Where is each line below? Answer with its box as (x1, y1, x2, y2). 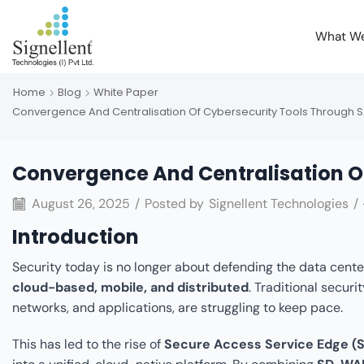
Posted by (145, 195, 204, 213)
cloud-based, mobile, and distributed (12, 278, 249, 296)
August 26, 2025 (28, 195, 130, 213)
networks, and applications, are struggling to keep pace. (12, 298, 343, 316)
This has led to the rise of (12, 335, 164, 353)
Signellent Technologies (209, 195, 349, 213)
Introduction (12, 223, 139, 250)
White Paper (93, 84, 158, 100)
